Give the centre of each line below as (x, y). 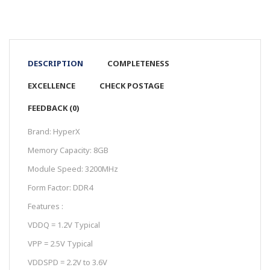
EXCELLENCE (52, 85)
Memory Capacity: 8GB (68, 150)
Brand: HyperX (54, 131)
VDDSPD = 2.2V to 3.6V (67, 262)
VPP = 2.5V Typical (60, 243)
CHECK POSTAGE (132, 85)
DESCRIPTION (55, 63)
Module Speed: (56, 168)
